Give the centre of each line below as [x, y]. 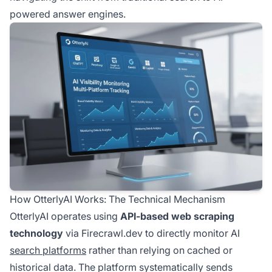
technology [36, 233]
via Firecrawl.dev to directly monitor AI [151, 233]
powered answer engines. [68, 14]
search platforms [48, 250]
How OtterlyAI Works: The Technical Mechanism [117, 199]
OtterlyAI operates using [65, 216]
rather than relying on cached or [159, 250]
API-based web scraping [177, 216]
